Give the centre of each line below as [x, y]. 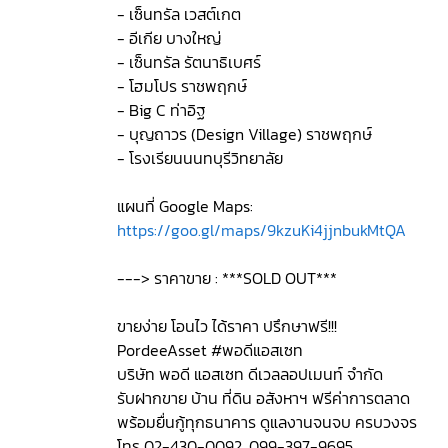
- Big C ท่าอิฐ [161, 110]
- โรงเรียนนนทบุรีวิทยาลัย [200, 158]
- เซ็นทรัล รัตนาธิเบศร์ [189, 62]
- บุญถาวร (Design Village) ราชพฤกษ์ [244, 134]
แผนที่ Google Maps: [185, 206]
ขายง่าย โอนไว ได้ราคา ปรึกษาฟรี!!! [227, 326]
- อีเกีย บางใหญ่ [169, 38]
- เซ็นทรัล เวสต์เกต [179, 14]
